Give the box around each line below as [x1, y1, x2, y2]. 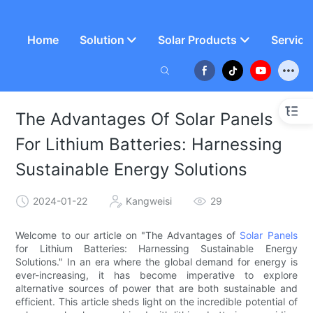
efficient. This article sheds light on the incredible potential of [15, 296, 298, 308]
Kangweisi [126, 194, 173, 207]
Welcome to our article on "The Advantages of [15, 229, 236, 242]
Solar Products [158, 32, 238, 47]
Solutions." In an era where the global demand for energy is [15, 256, 298, 268]
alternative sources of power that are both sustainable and [15, 282, 298, 295]
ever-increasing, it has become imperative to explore [15, 269, 298, 282]
